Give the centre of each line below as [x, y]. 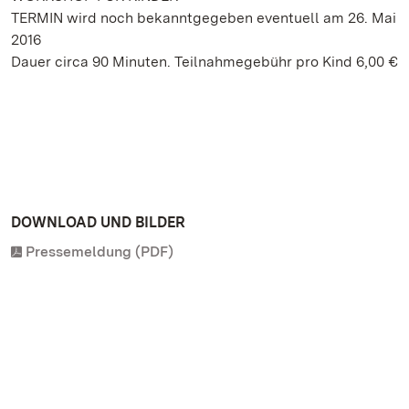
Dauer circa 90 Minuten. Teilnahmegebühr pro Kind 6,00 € [204, 62]
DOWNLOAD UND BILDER [98, 222]
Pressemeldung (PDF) [100, 252]
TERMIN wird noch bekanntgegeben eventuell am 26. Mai [204, 18]
